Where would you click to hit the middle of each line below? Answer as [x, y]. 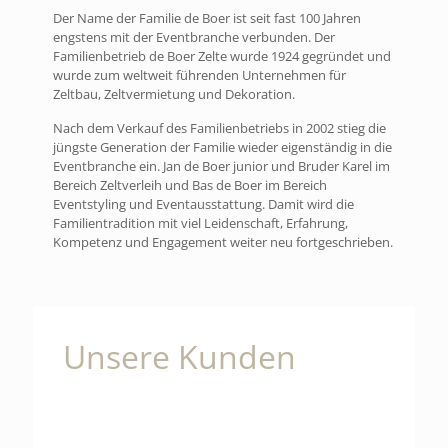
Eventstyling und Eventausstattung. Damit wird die [203, 204]
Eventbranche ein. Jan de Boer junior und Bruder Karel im [221, 166]
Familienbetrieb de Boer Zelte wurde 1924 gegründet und [222, 56]
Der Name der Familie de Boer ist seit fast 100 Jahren [207, 18]
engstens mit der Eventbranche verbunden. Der [194, 37]
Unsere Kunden [179, 357]
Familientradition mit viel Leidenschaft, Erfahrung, [200, 223]
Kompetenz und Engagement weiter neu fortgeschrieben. [223, 242]
